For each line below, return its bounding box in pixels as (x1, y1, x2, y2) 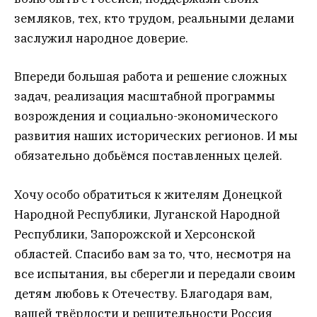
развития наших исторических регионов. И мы (14, 128, 298, 144)
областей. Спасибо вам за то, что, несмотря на (14, 246, 291, 262)
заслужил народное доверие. (14, 30, 188, 47)
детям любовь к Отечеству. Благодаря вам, (14, 285, 272, 301)
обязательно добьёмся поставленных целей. (14, 148, 282, 164)
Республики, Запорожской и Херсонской (14, 226, 255, 242)
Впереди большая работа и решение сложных (14, 69, 287, 85)
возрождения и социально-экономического (14, 108, 278, 125)
